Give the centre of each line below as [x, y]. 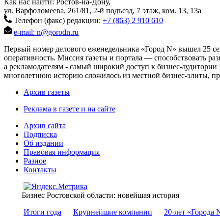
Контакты [40, 170]
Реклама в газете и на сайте [69, 109]
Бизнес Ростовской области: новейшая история [100, 195]
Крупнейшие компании [113, 212]
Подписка [40, 135]
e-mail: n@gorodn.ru [46, 32]
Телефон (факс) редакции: [57, 21]
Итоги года [42, 212]
